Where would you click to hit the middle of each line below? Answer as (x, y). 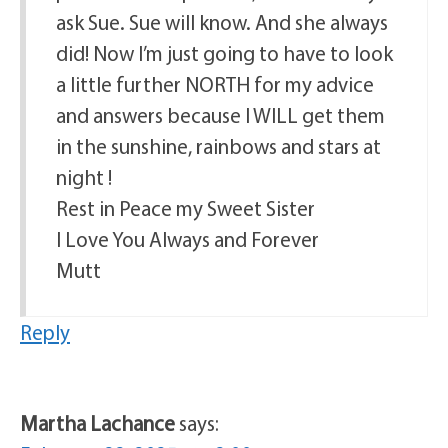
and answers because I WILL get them (220, 114)
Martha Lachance (97, 422)
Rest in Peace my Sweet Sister (185, 207)
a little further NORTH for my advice (215, 83)
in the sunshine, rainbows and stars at (218, 145)
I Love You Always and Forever (187, 238)
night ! (84, 176)
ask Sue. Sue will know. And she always (222, 21)
